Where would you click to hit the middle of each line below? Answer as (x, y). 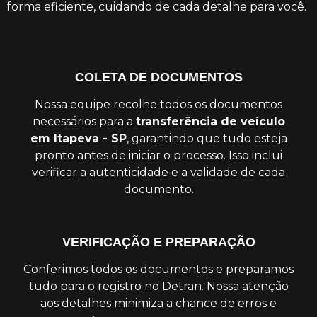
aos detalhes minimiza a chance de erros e (158, 303)
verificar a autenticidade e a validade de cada (158, 172)
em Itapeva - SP (78, 138)
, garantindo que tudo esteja (207, 138)
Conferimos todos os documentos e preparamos (158, 269)
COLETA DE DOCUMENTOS (158, 77)
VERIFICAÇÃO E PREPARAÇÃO (158, 242)
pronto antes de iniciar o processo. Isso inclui (158, 155)
